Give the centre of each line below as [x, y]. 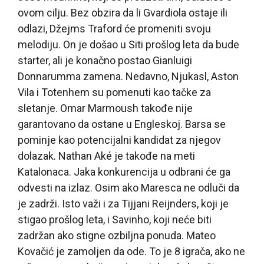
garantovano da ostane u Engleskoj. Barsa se [122, 124]
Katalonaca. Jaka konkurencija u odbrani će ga [124, 171]
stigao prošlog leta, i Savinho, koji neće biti [115, 219]
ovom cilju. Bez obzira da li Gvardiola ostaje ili [123, 12]
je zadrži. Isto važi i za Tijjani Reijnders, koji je [123, 203]
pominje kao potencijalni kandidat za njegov [119, 140]
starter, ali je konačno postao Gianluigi [105, 60]
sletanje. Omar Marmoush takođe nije [105, 108]
